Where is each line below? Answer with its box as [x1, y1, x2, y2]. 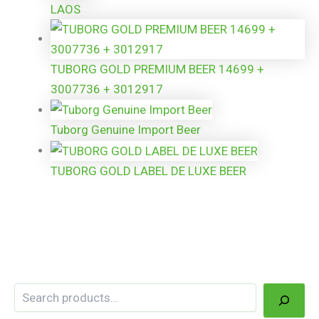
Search [14, 284, 46, 296]
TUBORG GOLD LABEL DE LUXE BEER [51, 163, 246, 178]
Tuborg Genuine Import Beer [51, 122, 201, 137]
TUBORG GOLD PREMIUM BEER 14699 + [51, 61, 264, 76]
